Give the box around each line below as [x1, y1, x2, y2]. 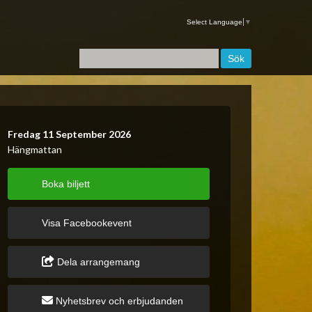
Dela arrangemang [54, 256, 140, 267]
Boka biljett [42, 178, 90, 189]
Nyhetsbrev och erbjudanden [53, 295, 183, 306]
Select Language [187, 18, 242, 26]
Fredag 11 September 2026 [8, 128, 131, 140]
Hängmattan [8, 143, 62, 155]
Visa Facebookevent [42, 217, 132, 228]
